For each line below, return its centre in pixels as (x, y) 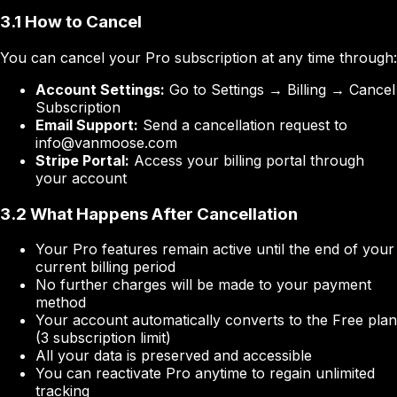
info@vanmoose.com (106, 142)
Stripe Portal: (82, 160)
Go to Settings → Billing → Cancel (280, 89)
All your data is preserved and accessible (174, 356)
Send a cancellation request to (243, 125)
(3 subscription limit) (103, 338)
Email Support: (87, 125)
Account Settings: (100, 89)
